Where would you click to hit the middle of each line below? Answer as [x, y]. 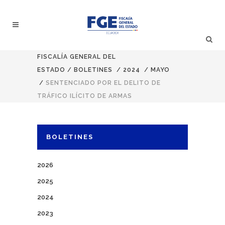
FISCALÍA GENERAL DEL [77, 57]
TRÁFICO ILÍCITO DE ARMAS [85, 96]
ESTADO [51, 70]
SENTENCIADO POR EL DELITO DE [103, 83]
